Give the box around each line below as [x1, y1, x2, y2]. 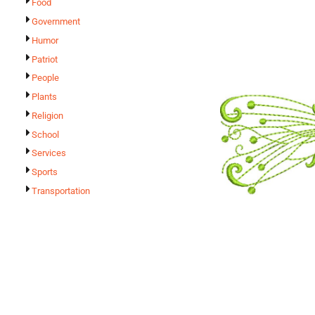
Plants [32, 91, 57, 103]
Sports [32, 167, 58, 178]
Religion [32, 110, 63, 121]
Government [32, 16, 80, 27]
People [32, 72, 59, 84]
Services [32, 148, 66, 159]
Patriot [32, 53, 58, 65]
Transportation [32, 186, 90, 197]
